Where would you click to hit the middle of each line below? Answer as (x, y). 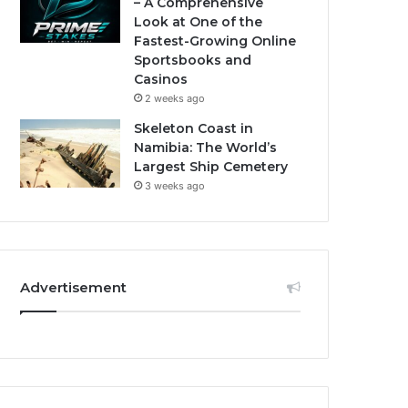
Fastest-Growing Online (215, 41)
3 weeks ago (175, 186)
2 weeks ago (175, 98)
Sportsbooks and (193, 60)
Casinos (161, 79)
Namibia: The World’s (206, 148)
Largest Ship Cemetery (211, 167)
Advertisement (74, 287)
